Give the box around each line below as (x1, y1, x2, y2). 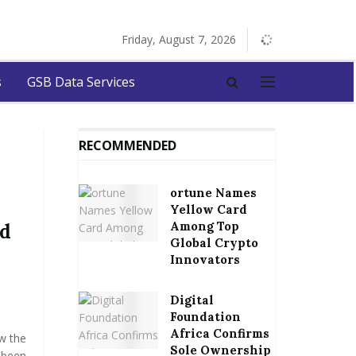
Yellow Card (169, 202, 247, 217)
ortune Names (169, 185, 257, 200)
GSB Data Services (27, 73, 135, 91)
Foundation (169, 309, 241, 324)
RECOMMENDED (78, 137, 176, 154)
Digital (169, 292, 214, 308)
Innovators (169, 252, 240, 267)
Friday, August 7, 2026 (122, 32, 236, 47)
